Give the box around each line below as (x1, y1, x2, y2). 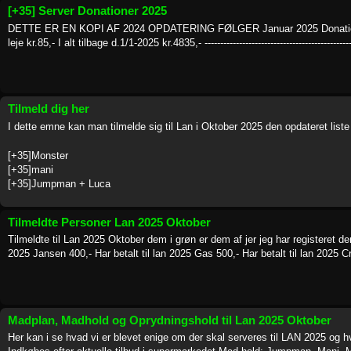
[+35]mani (8, 163, 53, 175)
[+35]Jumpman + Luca (8, 177, 110, 190)
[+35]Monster (8, 149, 68, 161)
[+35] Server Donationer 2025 (8, 4, 167, 17)
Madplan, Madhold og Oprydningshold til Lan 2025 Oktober (8, 313, 331, 327)
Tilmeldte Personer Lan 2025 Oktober (8, 215, 211, 229)
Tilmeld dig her (8, 102, 89, 115)
